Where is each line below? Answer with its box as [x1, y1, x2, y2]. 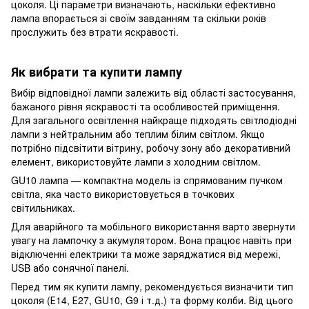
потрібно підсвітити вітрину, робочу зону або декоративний [11, 140, 290, 154]
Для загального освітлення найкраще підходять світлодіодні [11, 112, 297, 127]
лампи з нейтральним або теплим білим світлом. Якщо [11, 126, 265, 141]
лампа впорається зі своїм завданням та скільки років [11, 10, 266, 25]
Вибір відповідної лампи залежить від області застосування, [11, 85, 296, 99]
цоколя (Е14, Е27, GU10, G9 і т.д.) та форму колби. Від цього [11, 292, 293, 307]
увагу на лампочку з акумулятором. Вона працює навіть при [11, 232, 292, 247]
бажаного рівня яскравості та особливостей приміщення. [11, 99, 280, 113]
